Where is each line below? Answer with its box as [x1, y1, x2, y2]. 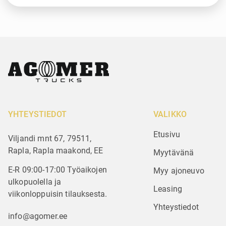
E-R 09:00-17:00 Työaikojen [8, 165, 107, 175]
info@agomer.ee [8, 211, 68, 221]
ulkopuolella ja [8, 177, 62, 187]
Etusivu [153, 130, 181, 139]
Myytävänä [153, 148, 194, 157]
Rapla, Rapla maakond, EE [8, 146, 103, 155]
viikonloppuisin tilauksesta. [8, 189, 107, 199]
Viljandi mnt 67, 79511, [8, 134, 92, 143]
